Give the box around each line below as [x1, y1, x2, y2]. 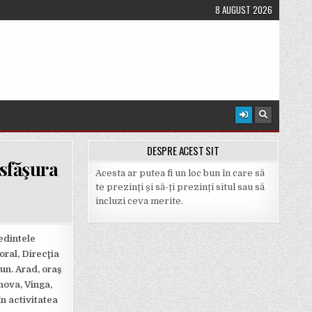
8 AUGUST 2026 [215, 3, 272, 17]
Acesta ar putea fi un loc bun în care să [95, 168, 265, 179]
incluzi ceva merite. [95, 196, 183, 207]
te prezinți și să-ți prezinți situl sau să [95, 182, 265, 193]
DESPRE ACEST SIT [146, 143, 219, 159]
